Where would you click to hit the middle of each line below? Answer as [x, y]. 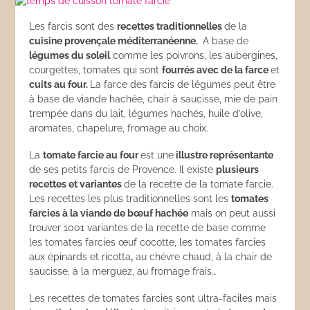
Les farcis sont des [73, 26]
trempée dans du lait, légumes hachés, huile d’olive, [146, 113]
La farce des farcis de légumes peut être [183, 84]
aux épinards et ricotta [80, 257]
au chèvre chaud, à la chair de [203, 257]
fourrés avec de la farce [217, 70]
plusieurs [238, 170]
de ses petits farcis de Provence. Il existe [123, 170]
